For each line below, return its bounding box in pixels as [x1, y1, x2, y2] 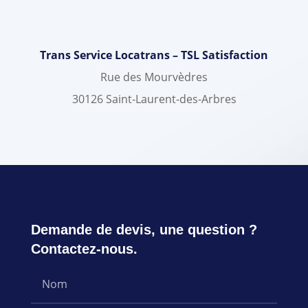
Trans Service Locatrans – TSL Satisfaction [40, 47, 268, 63]
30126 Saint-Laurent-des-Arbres [71, 91, 236, 107]
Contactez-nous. [30, 241, 137, 257]
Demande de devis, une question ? [30, 222, 257, 238]
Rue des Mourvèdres [100, 69, 208, 85]
